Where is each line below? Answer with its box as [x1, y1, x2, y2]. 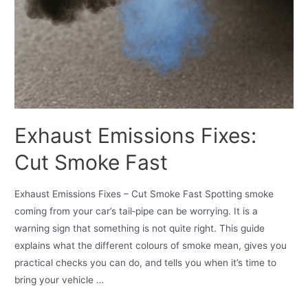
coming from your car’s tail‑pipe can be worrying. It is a [14, 205, 258, 217]
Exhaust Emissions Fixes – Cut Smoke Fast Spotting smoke [14, 188, 274, 199]
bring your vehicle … [14, 274, 104, 285]
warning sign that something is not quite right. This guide [14, 222, 265, 234]
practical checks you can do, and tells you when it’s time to [14, 256, 277, 268]
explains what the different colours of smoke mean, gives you [14, 239, 287, 251]
